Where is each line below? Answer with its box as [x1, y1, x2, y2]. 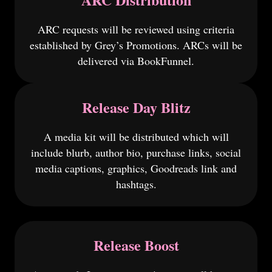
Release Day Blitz [81, 97, 191, 118]
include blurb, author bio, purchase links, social [31, 145, 241, 160]
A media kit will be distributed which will [43, 129, 229, 144]
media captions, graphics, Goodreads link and [35, 161, 237, 175]
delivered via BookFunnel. [78, 53, 194, 68]
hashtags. [115, 177, 157, 191]
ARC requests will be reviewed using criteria [38, 22, 234, 36]
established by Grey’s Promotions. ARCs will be [30, 38, 242, 52]
